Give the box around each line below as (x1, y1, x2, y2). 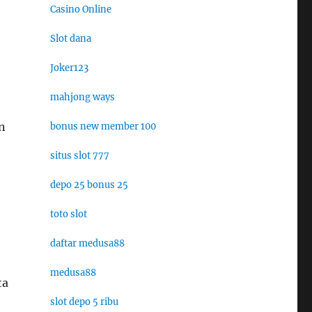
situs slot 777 (49, 150, 109, 162)
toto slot (49, 208, 87, 220)
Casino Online (49, 3, 111, 15)
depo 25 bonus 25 (49, 179, 128, 191)
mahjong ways (49, 91, 115, 103)
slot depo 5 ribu (49, 296, 118, 308)
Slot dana (49, 33, 91, 45)
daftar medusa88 (49, 237, 125, 249)
